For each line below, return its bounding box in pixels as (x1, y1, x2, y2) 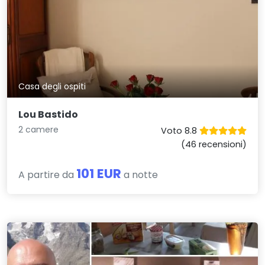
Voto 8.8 (160, 125, 199, 137)
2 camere (18, 124, 59, 136)
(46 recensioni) (180, 138, 247, 151)
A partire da (18, 168, 77, 182)
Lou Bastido (18, 108, 79, 122)
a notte (121, 168, 159, 182)
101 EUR (76, 164, 122, 183)
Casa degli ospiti (18, 80, 86, 93)
